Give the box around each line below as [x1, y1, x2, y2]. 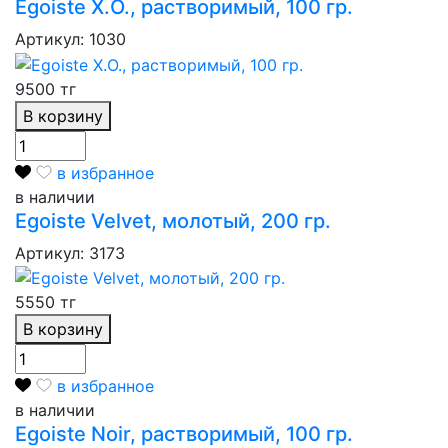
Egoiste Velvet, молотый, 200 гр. [15, 208, 331, 233]
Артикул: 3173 [15, 242, 125, 263]
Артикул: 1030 [15, 28, 126, 49]
